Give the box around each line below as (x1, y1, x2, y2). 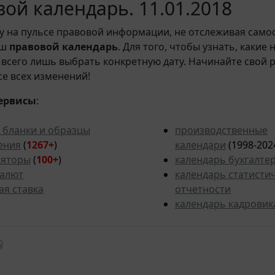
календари (175, 138, 226, 152)
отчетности (175, 182, 231, 196)
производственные (175, 123, 268, 137)
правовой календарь (9, 40, 118, 54)
